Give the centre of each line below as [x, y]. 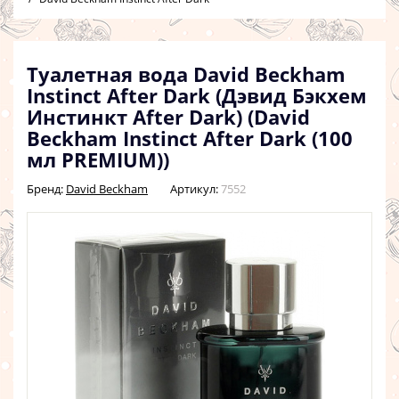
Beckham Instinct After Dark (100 [190, 138]
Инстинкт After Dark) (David [168, 117]
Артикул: [194, 189]
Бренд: [46, 189]
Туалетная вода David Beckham [186, 74]
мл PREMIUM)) [98, 159]
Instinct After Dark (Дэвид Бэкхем [197, 95]
